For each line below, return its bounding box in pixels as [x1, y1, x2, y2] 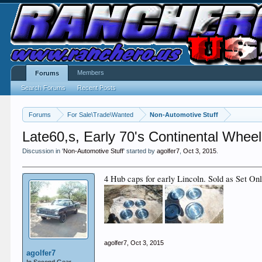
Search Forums [21, 84, 66, 91]
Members [77, 69, 105, 76]
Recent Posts [77, 84, 116, 91]
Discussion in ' [22, 147, 64, 154]
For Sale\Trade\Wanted [67, 111, 134, 118]
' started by [123, 147, 157, 154]
